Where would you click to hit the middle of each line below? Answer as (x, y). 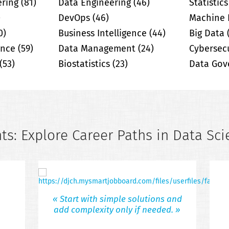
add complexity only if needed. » (117, 211)
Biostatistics (84, 64)
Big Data (207, 33)
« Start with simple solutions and (117, 200)
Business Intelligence (103, 33)
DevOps (74, 18)
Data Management (97, 49)
